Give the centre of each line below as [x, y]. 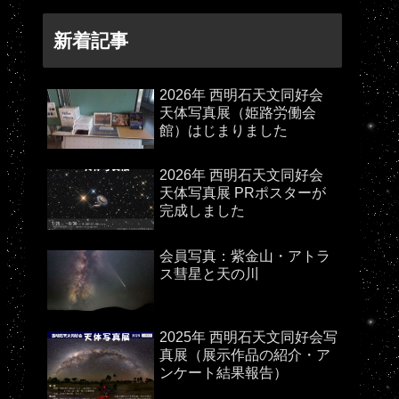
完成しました [202, 211]
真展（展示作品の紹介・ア [245, 355]
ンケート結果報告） [224, 373]
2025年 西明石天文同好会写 [248, 338]
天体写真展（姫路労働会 [238, 112]
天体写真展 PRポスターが [243, 193]
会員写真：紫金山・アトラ [245, 256]
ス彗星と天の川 [209, 274]
